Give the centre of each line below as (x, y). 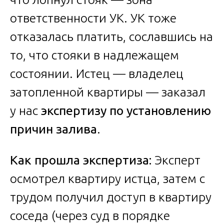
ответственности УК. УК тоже (93, 18)
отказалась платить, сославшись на (111, 36)
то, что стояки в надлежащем (94, 55)
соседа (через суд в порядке (90, 215)
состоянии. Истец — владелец (97, 73)
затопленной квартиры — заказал (108, 92)
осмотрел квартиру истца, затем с (107, 178)
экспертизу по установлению (126, 110)
